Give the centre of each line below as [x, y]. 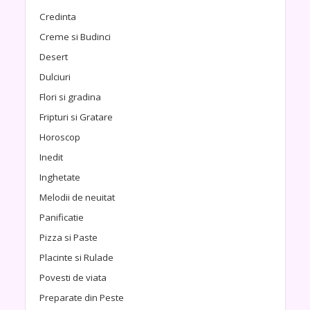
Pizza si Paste [68, 237]
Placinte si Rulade [76, 257]
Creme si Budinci [75, 36]
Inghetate [60, 177]
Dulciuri [55, 76]
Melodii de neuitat [77, 197]
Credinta [57, 16]
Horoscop [60, 137]
